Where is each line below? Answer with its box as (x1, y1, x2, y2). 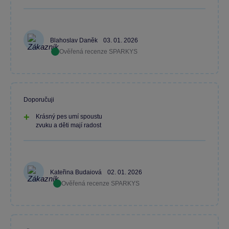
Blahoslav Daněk (50, 37, 99, 44)
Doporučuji (24, 96, 54, 103)
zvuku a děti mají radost (36, 122, 101, 129)
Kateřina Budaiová (50, 169, 103, 176)
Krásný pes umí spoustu (36, 113, 102, 120)
